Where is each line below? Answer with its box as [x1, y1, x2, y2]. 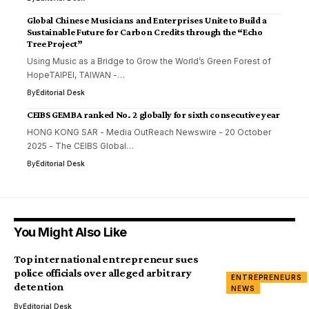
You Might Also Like [14, 225, 127, 239]
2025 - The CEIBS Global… [27, 141, 134, 151]
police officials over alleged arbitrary [14, 267, 192, 279]
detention [14, 281, 64, 292]
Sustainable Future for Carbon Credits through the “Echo [27, 26, 263, 37]
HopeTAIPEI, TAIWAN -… [27, 70, 125, 80]
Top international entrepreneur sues [14, 253, 199, 265]
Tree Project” [27, 38, 83, 49]
